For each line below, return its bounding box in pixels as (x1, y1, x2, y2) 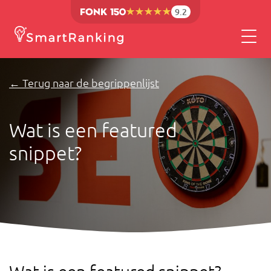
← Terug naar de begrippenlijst (9, 77, 159, 90)
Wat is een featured (9, 119, 177, 142)
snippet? (9, 142, 82, 165)
